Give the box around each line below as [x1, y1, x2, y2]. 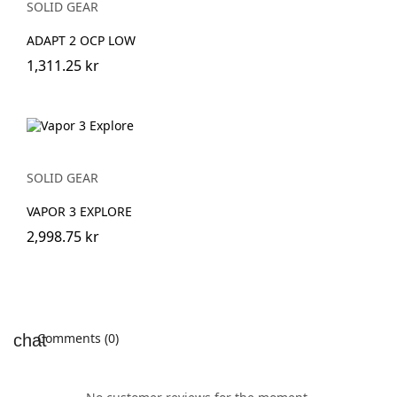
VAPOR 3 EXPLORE [27, 203, 132, 221]
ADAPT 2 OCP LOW [27, 31, 136, 49]
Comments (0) [34, 330, 119, 347]
